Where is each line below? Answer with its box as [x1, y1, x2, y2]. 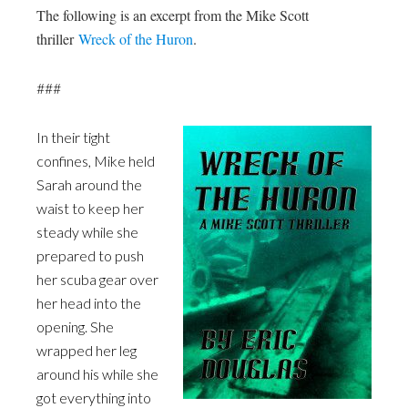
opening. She [36, 318, 114, 335]
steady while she [36, 223, 138, 240]
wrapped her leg [36, 342, 137, 359]
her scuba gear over [36, 270, 158, 288]
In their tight [36, 128, 110, 146]
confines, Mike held [36, 152, 155, 169]
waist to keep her [36, 199, 144, 217]
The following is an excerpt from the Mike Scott [36, 5, 309, 25]
